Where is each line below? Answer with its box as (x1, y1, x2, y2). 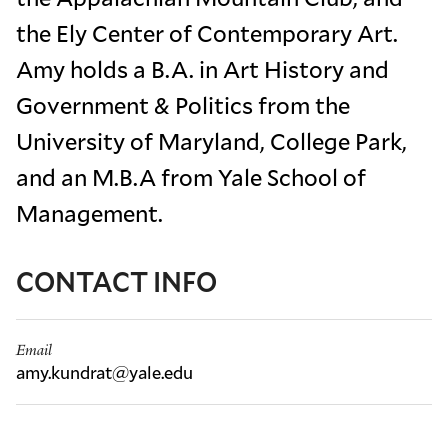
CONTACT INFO (16, 261, 217, 300)
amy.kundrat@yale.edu (16, 359, 193, 384)
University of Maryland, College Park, (16, 124, 407, 157)
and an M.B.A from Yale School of (16, 160, 366, 193)
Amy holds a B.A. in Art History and (16, 52, 389, 85)
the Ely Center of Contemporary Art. (16, 16, 398, 49)
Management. (16, 196, 163, 229)
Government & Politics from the (16, 88, 350, 121)
